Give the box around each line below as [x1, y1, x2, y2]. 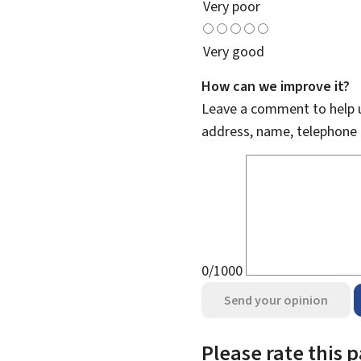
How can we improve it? [201, 76, 350, 96]
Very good [203, 41, 264, 61]
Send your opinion [224, 291, 328, 309]
